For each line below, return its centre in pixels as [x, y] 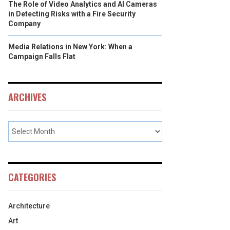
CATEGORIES [32, 177]
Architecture [29, 206]
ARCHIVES [27, 97]
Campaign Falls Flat [42, 56]
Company [24, 24]
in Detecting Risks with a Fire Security [72, 14]
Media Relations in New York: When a [70, 47]
